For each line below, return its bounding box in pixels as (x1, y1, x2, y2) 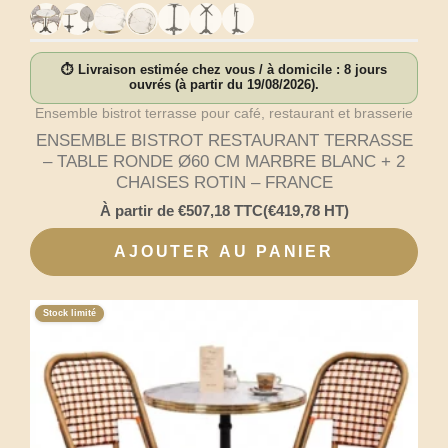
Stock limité (43, 307, 96, 318)
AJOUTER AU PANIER (113, 242, 335, 260)
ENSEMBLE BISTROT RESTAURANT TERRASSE (35, 130, 413, 150)
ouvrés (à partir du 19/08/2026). (129, 78, 319, 93)
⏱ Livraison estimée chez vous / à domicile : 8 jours (61, 63, 387, 78)
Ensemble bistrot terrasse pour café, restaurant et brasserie (35, 105, 413, 122)
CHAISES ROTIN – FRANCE (115, 172, 333, 192)
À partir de (99, 202, 178, 220)
